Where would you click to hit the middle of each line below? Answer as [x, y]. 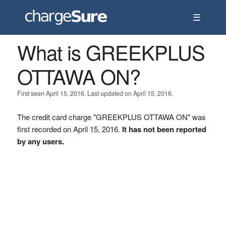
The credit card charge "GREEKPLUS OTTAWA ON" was [111, 117]
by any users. [40, 141]
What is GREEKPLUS [111, 52]
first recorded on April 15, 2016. [69, 129]
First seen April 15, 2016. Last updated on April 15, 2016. [95, 93]
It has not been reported [164, 129]
